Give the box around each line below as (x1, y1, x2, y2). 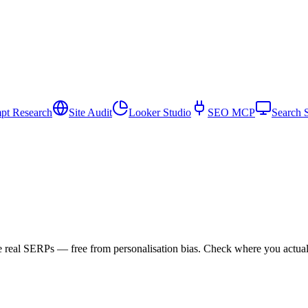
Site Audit (69, 107, 112, 119)
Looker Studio (129, 107, 191, 119)
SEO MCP (208, 107, 255, 119)
